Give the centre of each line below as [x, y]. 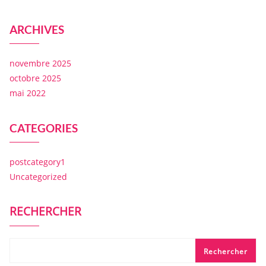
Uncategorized [38, 177]
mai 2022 [28, 93]
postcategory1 [37, 162]
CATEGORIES [44, 128]
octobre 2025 [35, 78]
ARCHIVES [37, 30]
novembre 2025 [40, 64]
